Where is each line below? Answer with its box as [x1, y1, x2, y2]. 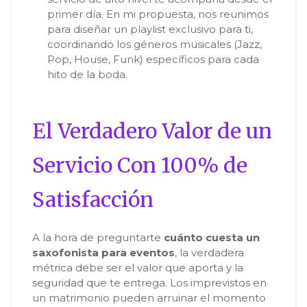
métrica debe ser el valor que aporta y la [32, 260, 243, 274]
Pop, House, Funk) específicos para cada [47, 53, 259, 66]
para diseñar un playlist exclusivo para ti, [47, 23, 253, 36]
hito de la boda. [47, 68, 127, 82]
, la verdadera [175, 245, 244, 259]
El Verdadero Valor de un [32, 117, 272, 144]
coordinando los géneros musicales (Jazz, [47, 38, 262, 51]
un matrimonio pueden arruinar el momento [32, 291, 266, 304]
